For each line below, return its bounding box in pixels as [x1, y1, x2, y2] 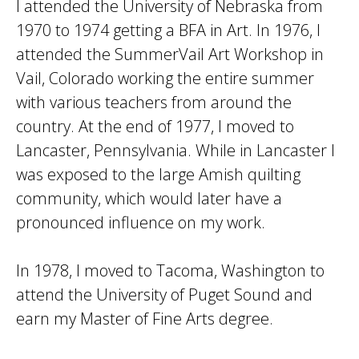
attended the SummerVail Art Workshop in [16, 43, 324, 65]
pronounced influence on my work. [16, 212, 265, 233]
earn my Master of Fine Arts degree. [16, 308, 273, 329]
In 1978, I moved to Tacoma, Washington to [16, 260, 325, 281]
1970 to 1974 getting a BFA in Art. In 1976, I [16, 19, 321, 41]
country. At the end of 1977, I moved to [16, 115, 294, 137]
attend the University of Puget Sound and [16, 284, 313, 305]
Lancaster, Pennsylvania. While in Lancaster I [16, 139, 335, 161]
